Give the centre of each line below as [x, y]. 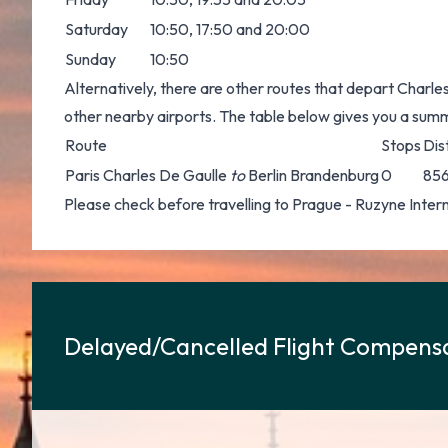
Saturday [96, 29]
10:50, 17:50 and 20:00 [230, 29]
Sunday [90, 59]
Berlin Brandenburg [312, 175]
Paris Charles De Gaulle [147, 175]
